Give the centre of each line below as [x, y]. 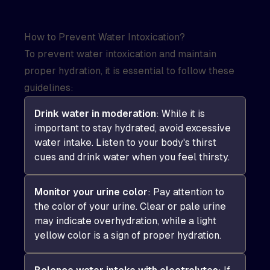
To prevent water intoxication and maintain [120, 54]
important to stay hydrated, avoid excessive [133, 128]
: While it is [181, 114]
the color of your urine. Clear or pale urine [130, 206]
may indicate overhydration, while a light [125, 221]
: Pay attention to [186, 192]
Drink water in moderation [95, 114]
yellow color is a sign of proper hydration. [128, 235]
